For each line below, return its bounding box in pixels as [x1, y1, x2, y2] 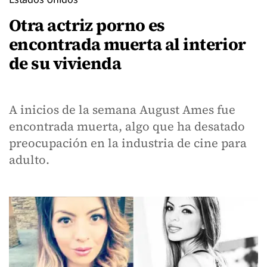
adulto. [9, 151, 49, 168]
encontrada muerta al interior [9, 33, 246, 55]
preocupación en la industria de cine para [9, 135, 247, 151]
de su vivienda [9, 52, 122, 74]
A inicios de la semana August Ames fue [9, 101, 235, 118]
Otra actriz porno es [9, 14, 165, 36]
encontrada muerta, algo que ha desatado [9, 118, 245, 135]
